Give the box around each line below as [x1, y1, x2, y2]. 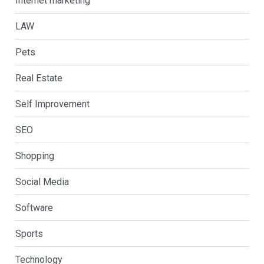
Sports [15, 227, 43, 239]
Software [15, 202, 53, 213]
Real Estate [15, 72, 62, 84]
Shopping [15, 150, 54, 161]
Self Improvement [15, 98, 90, 110]
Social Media [15, 176, 69, 187]
